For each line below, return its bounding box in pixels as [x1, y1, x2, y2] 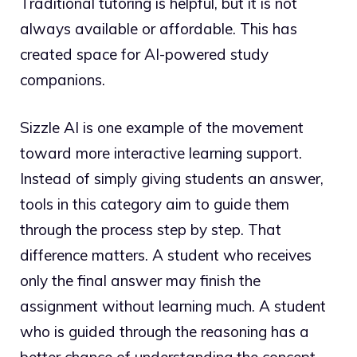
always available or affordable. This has [20, 18, 297, 38]
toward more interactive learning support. [20, 143, 302, 163]
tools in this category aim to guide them [20, 194, 289, 214]
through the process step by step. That [20, 220, 281, 240]
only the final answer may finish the [20, 271, 261, 291]
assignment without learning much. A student [20, 296, 326, 316]
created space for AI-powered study [20, 44, 269, 64]
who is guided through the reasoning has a [20, 322, 309, 342]
